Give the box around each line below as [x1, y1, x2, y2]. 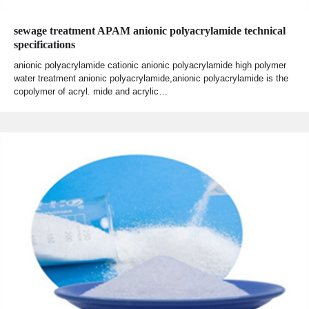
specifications [14, 38, 75, 50]
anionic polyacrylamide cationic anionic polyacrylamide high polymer [14, 59, 286, 70]
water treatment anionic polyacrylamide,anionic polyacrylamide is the [14, 72, 288, 83]
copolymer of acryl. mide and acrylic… [14, 86, 168, 97]
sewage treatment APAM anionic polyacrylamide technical [14, 24, 286, 37]
